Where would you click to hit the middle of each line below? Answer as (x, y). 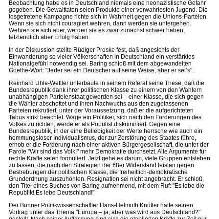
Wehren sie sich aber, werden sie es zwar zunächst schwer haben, (97, 30)
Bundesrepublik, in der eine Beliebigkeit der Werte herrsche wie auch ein (106, 131)
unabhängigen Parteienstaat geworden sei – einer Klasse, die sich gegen (106, 97)
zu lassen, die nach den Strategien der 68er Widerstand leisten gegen (101, 165)
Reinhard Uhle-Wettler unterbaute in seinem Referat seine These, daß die (107, 83)
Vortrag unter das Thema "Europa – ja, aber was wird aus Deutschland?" (105, 212)
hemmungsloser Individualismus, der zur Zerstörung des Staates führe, (102, 138)
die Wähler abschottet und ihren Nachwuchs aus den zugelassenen (99, 104)
